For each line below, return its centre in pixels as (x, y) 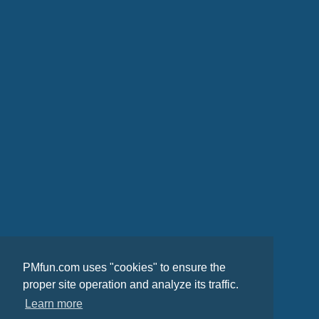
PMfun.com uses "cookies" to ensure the (124, 268)
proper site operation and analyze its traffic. (131, 285)
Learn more (54, 304)
